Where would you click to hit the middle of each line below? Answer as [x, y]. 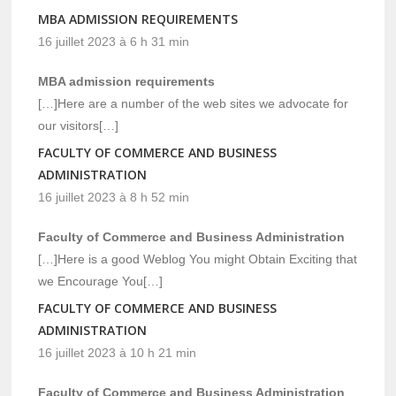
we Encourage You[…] [101, 281]
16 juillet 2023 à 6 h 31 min [114, 41]
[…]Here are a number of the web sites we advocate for [194, 103]
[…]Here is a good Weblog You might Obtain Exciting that [198, 259]
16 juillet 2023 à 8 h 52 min [114, 197]
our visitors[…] [79, 125]
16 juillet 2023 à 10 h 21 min [118, 352]
